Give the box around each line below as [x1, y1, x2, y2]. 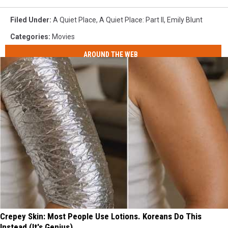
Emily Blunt [167, 16, 203, 24]
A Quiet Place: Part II [99, 16, 164, 24]
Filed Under [10, 16, 49, 24]
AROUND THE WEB [83, 50, 138, 59]
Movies [52, 33, 75, 41]
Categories [10, 33, 48, 41]
